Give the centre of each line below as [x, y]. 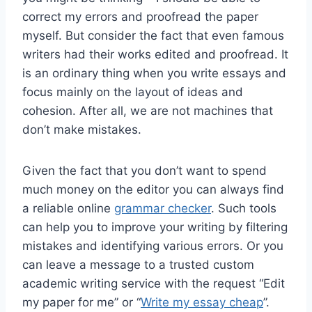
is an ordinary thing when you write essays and [154, 73]
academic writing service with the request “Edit [154, 283]
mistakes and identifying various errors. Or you [153, 245]
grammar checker [163, 208]
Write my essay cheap [202, 302]
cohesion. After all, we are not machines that [148, 110]
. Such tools [244, 208]
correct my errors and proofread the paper [140, 16]
